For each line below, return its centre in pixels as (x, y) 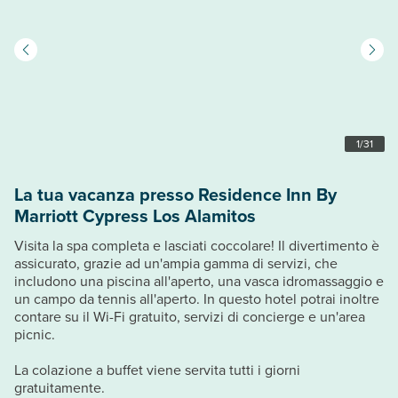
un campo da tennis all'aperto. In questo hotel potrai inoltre (197, 298)
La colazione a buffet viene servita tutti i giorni (157, 370)
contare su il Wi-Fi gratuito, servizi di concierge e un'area (190, 316)
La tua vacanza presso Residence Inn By (175, 194)
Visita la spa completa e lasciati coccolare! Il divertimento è (197, 245)
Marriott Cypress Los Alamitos (135, 215)
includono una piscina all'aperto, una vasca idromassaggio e (199, 281)
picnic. (35, 334)
